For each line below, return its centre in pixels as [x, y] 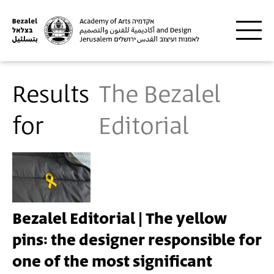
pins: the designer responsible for [137, 241]
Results [51, 95]
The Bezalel [160, 95]
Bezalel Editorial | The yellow [120, 219]
